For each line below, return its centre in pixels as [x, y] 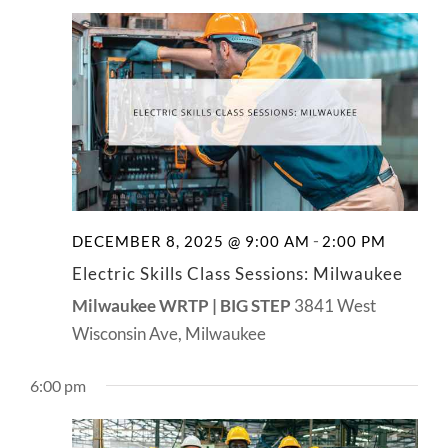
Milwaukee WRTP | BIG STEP [183, 306]
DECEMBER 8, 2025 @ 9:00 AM [191, 241]
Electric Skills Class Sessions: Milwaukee [237, 274]
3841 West [335, 306]
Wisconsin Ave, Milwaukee [169, 334]
